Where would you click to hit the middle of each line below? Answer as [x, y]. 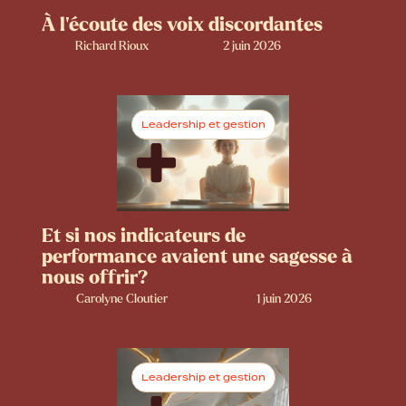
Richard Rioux [111, 46]
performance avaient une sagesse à [197, 256]
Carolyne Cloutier [122, 299]
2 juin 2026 [252, 46]
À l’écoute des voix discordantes [182, 24]
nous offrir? [95, 277]
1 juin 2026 [284, 299]
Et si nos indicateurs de [143, 236]
